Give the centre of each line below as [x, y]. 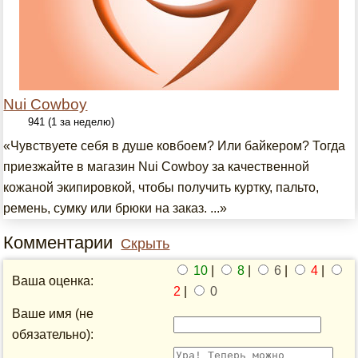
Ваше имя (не [53, 314]
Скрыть [145, 244]
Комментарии [58, 243]
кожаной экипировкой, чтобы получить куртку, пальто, [161, 187]
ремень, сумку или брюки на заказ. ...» [115, 208]
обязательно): [53, 334]
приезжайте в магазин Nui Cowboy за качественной [157, 167]
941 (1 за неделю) [72, 122]
